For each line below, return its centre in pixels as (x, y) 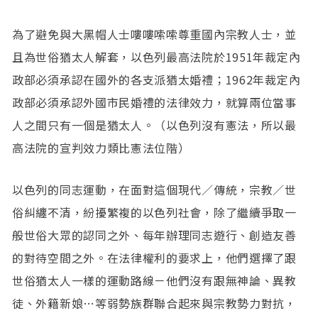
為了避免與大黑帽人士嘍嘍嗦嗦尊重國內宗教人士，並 (154, 34)
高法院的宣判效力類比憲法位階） (101, 147)
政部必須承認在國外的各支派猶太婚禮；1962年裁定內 (157, 79)
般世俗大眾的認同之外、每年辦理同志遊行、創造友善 (154, 235)
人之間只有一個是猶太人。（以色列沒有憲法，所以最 (154, 125)
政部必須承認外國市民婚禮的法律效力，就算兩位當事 (154, 102)
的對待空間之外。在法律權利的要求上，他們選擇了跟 (154, 257)
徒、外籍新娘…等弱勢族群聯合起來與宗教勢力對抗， (154, 303)
